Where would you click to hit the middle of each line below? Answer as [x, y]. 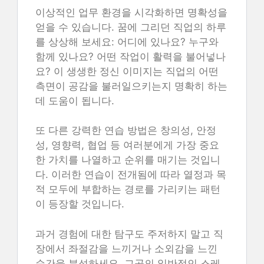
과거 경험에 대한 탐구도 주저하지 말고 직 [129, 234]
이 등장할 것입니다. [80, 204]
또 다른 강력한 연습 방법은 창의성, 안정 [126, 130]
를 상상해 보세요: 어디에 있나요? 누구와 [127, 42]
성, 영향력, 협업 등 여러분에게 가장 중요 [127, 145]
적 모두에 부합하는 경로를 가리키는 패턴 [128, 189]
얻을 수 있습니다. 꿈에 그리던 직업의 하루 [131, 27]
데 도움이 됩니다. [75, 100]
